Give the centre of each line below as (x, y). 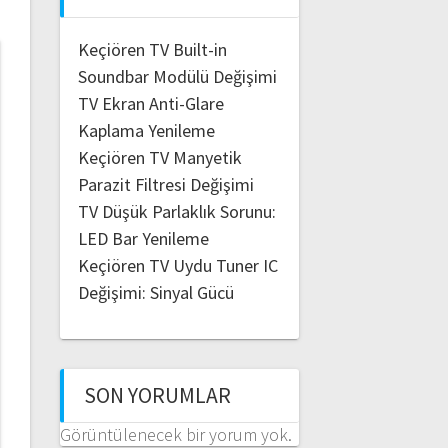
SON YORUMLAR (157, 395)
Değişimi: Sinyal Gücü (155, 292)
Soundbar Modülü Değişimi (177, 76)
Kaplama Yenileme (146, 130)
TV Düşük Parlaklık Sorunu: (176, 211)
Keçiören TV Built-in (152, 49)
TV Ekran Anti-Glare (150, 103)
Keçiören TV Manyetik (159, 157)
